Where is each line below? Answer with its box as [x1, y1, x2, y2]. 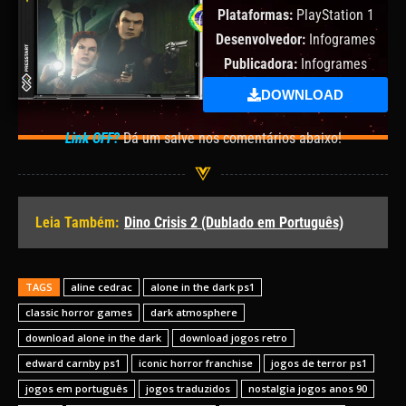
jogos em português [25, 382, 128, 396]
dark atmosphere [150, 305, 237, 320]
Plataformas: [217, 6, 296, 24]
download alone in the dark [25, 331, 161, 345]
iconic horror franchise [139, 356, 253, 371]
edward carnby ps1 [25, 356, 121, 371]
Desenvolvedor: [216, 31, 309, 49]
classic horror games [25, 305, 132, 320]
